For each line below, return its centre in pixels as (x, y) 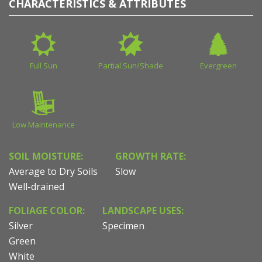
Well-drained (37, 187)
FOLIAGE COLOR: (47, 211)
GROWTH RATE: (151, 156)
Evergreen (218, 66)
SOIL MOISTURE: (46, 156)
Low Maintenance (44, 125)
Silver (21, 226)
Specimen (123, 226)
